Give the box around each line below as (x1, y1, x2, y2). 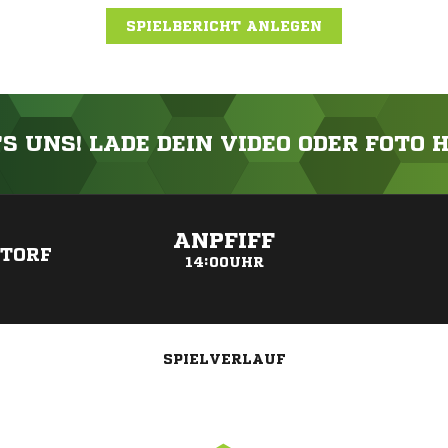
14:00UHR (184, 255, 264, 269)
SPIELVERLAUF (162, 352, 286, 366)
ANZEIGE (201, 199, 247, 210)
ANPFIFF (173, 230, 275, 252)
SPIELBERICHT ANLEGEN (126, 19, 322, 33)
